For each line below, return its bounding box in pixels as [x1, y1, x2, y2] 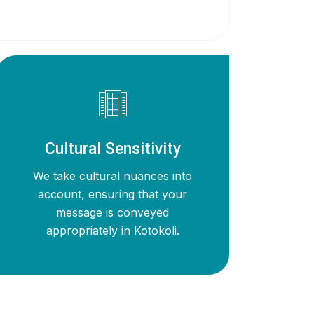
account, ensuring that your [38, 186, 188, 201]
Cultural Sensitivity [44, 139, 181, 158]
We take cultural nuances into [33, 168, 193, 183]
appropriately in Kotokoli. [46, 223, 179, 238]
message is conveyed [56, 205, 170, 219]
